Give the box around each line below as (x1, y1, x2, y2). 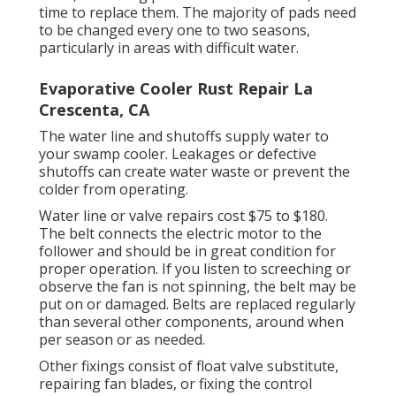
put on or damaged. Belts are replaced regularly (39, 294, 355, 315)
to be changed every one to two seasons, (39, 20, 310, 41)
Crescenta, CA (39, 99, 149, 121)
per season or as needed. (39, 330, 205, 350)
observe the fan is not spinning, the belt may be (39, 277, 356, 297)
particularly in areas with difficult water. (39, 38, 299, 58)
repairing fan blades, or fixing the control (39, 374, 312, 394)
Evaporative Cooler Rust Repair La (39, 78, 313, 100)
